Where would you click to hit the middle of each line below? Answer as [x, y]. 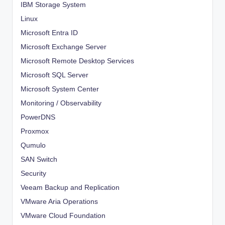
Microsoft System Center [60, 89]
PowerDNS [38, 117]
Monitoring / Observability [61, 103]
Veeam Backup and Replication [70, 187]
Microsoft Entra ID [49, 33]
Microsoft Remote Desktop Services [77, 61]
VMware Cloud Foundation [63, 215]
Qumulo [33, 145]
